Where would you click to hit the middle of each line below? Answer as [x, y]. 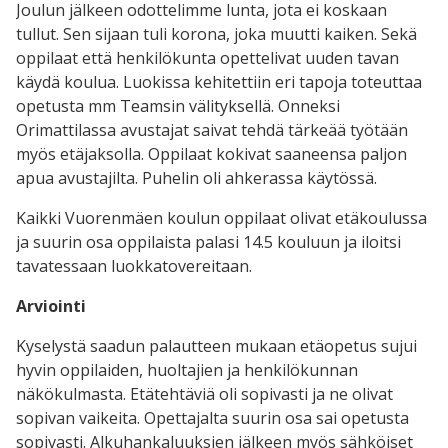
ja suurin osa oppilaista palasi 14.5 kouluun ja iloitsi [208, 241]
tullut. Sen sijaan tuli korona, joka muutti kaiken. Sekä [216, 33]
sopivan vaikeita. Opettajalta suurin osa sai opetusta [212, 417]
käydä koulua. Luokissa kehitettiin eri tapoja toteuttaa [219, 81]
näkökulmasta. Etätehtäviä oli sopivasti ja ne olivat [204, 393]
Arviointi [51, 305]
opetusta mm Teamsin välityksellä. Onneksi [178, 105]
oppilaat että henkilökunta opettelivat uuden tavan [207, 57]
